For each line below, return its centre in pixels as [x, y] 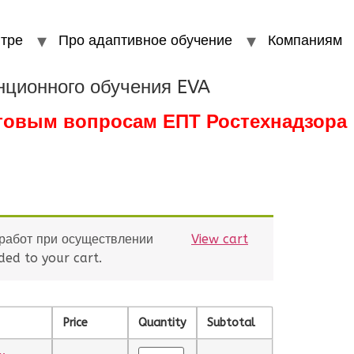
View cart [220, 239]
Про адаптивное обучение [145, 41]
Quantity [162, 322]
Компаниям [305, 41]
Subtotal [231, 322]
